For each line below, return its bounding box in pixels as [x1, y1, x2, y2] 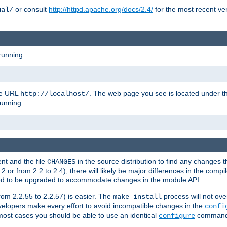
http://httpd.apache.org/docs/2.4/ [49, 5, 153, 14]
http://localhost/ [20, 89, 89, 98]
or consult [13, 5, 49, 14]
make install [113, 193, 162, 201]
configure [159, 212, 195, 220]
